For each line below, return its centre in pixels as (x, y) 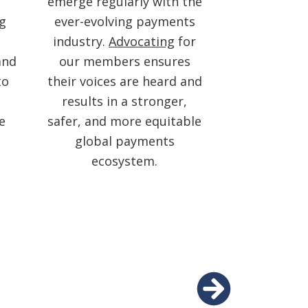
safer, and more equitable (124, 121)
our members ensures (124, 61)
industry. (81, 41)
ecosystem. (124, 161)
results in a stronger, (124, 101)
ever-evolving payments (124, 21)
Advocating (142, 41)
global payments (124, 141)
